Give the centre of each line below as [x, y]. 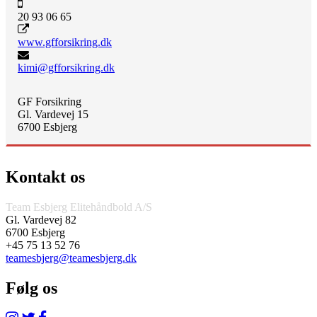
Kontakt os [45, 177]
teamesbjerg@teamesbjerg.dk [71, 258]
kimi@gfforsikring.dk [66, 67]
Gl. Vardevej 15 [53, 114]
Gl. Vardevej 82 [41, 219]
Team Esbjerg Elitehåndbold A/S [79, 207]
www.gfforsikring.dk [65, 42]
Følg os [31, 288]
